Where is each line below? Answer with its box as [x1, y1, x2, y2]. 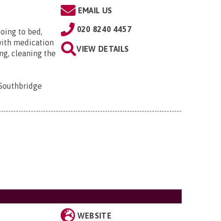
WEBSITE [77, 211, 112, 220]
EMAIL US [77, 6, 112, 15]
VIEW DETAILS [76, 44, 129, 53]
